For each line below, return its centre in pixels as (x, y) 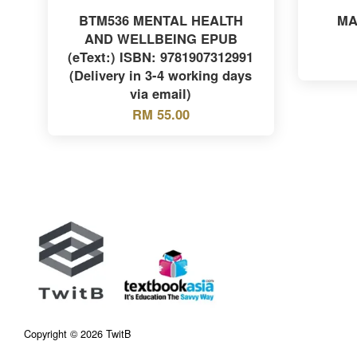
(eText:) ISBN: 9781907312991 (161, 56)
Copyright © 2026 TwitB (78, 333)
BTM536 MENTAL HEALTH (161, 20)
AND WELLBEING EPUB (161, 38)
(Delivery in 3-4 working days (161, 75)
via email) (161, 93)
